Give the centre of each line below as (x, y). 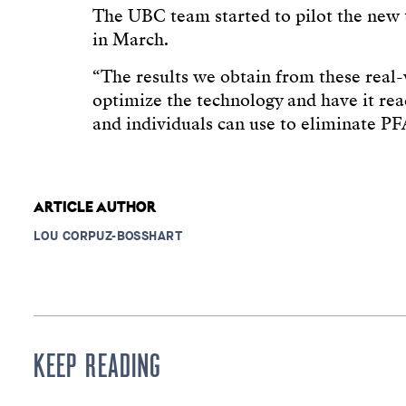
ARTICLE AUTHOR (95, 208)
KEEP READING (97, 366)
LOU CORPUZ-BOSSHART (108, 236)
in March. (130, 40)
